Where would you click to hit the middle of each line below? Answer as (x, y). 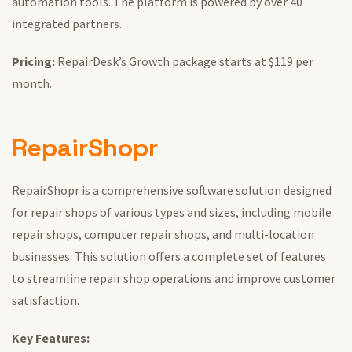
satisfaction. (46, 301)
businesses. (43, 257)
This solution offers (128, 257)
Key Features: (51, 338)
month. (32, 84)
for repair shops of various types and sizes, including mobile (172, 213)
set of (262, 257)
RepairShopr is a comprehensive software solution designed (172, 191)
